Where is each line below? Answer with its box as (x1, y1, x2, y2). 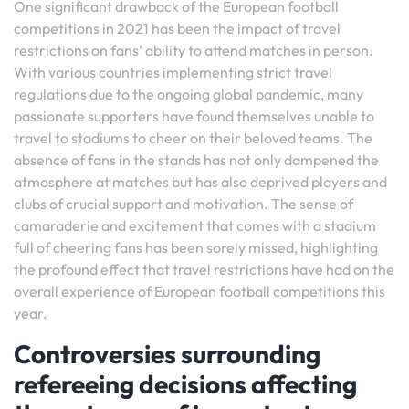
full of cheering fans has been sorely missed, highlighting (14, 238, 378, 257)
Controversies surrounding (14, 338, 320, 370)
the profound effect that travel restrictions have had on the (14, 260, 394, 278)
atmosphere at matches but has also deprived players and (14, 173, 387, 191)
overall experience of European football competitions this (14, 282, 385, 300)
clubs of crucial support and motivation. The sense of (14, 194, 353, 213)
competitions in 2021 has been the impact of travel (14, 19, 341, 37)
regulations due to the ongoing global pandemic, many (14, 85, 363, 103)
